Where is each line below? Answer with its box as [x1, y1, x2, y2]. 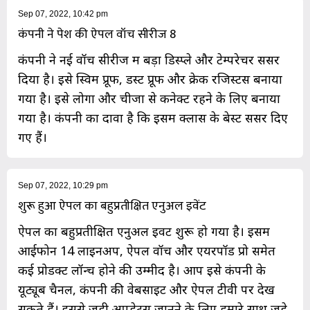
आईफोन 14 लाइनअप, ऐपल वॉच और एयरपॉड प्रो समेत [18, 242, 275, 259]
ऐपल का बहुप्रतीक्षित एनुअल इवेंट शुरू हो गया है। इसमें [18, 223, 270, 240]
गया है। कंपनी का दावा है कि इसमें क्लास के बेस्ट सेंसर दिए [18, 109, 288, 127]
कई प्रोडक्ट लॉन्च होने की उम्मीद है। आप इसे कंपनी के [18, 262, 266, 279]
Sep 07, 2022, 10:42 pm [18, 9, 108, 19]
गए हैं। [18, 129, 47, 146]
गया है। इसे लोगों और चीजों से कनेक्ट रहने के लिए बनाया [18, 90, 280, 107]
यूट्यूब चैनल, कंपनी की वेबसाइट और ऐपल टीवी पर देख [18, 281, 275, 298]
